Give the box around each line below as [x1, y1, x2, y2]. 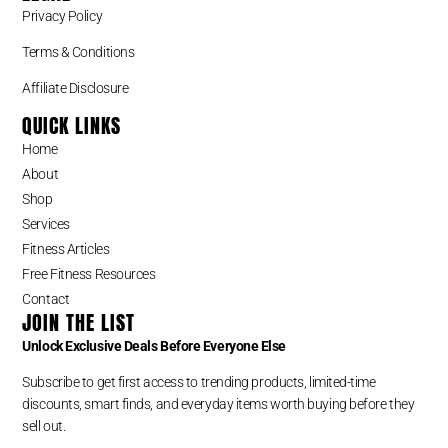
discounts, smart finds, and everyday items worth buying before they [22, 395, 415, 412]
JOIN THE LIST [22, 306, 136, 338]
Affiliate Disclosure [22, 79, 129, 96]
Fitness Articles [22, 240, 110, 257]
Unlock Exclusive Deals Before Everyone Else [22, 337, 287, 354]
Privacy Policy [22, 7, 103, 24]
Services [22, 215, 70, 232]
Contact [22, 290, 70, 307]
